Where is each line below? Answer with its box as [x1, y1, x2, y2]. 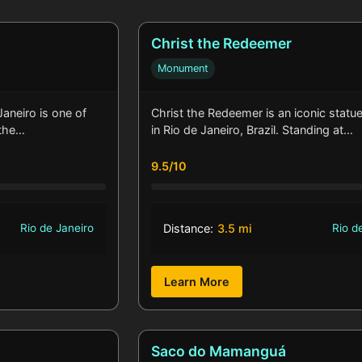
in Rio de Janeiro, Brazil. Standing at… [150, 123, 353, 137]
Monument [157, 62, 208, 75]
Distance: [162, 221, 213, 236]
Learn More [163, 275, 229, 289]
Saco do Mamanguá [150, 343, 286, 360]
